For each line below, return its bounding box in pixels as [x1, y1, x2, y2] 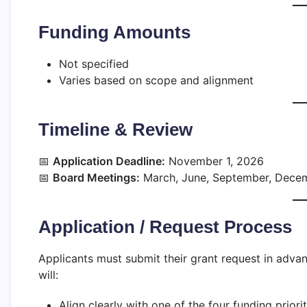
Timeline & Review [38, 119, 193, 140]
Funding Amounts [38, 21, 191, 42]
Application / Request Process [38, 216, 292, 237]
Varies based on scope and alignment [59, 73, 254, 87]
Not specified [59, 56, 129, 71]
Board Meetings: [53, 170, 140, 184]
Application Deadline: [53, 153, 165, 168]
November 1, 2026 [165, 153, 264, 168]
